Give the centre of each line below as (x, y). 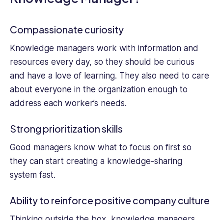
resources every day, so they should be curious (102, 62)
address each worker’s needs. (68, 103)
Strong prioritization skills (66, 129)
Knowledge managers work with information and (104, 48)
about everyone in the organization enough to (99, 89)
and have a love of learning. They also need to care (110, 75)
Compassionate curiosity (68, 30)
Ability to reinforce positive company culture (110, 201)
